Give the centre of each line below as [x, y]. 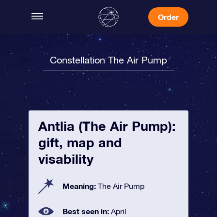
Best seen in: [87, 211]
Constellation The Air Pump [108, 60]
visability [66, 159]
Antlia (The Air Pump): [107, 126]
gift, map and [80, 142]
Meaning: [80, 186]
